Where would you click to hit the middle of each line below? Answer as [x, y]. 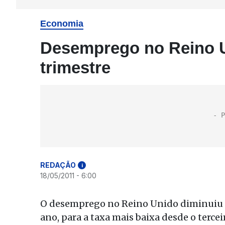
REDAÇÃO [58, 165]
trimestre [75, 68]
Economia [62, 24]
